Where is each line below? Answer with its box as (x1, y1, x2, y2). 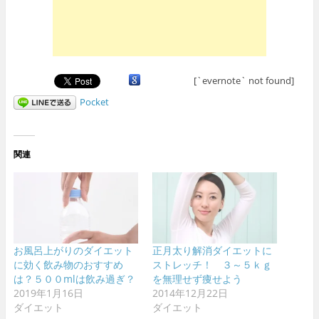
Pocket (79, 95, 109, 108)
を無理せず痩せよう (152, 271, 242, 286)
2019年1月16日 (13, 286, 83, 300)
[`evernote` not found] (193, 73, 294, 87)
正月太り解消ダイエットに (152, 243, 272, 257)
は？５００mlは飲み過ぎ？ (13, 271, 135, 286)
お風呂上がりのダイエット (13, 243, 133, 257)
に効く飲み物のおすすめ (13, 257, 123, 271)
